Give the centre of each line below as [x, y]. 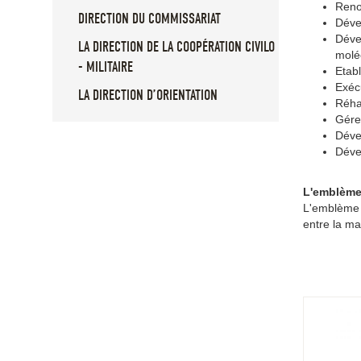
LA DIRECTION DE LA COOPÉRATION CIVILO [176, 48]
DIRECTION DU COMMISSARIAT [149, 19]
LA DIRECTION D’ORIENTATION [148, 96]
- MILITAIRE [106, 68]
